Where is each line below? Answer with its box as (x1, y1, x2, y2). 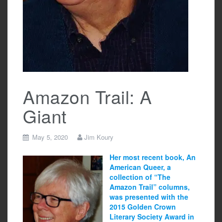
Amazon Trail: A (23, 84, 152, 110)
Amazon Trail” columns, (110, 182, 190, 192)
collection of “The (110, 172, 170, 182)
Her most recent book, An (110, 152, 196, 163)
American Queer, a (110, 162, 171, 172)
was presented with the (110, 192, 188, 202)
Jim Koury (84, 132, 113, 142)
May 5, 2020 (32, 132, 68, 142)
